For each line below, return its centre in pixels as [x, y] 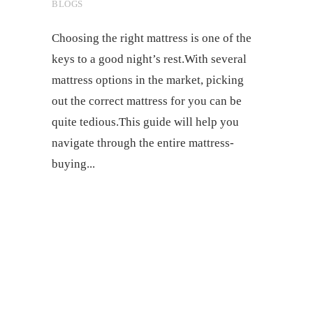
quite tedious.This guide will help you [145, 122]
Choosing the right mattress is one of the [152, 38]
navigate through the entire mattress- [143, 143]
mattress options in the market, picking [148, 80]
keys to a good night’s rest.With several [149, 59]
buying [69, 164]
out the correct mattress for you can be [147, 101]
